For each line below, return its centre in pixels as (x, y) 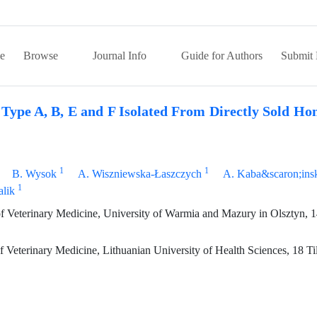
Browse (42, 56)
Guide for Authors (222, 56)
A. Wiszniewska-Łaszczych (140, 174)
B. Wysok (35, 174)
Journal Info (121, 56)
